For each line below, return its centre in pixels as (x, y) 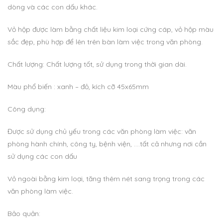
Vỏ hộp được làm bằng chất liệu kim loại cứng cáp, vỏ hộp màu (111, 30)
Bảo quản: (24, 214)
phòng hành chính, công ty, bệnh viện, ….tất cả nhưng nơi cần (107, 144)
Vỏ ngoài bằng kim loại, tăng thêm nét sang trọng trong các (106, 179)
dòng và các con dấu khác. (53, 7)
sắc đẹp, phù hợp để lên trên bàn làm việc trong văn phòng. (105, 42)
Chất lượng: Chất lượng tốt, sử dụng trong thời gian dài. (97, 64)
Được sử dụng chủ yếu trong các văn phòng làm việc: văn (102, 132)
